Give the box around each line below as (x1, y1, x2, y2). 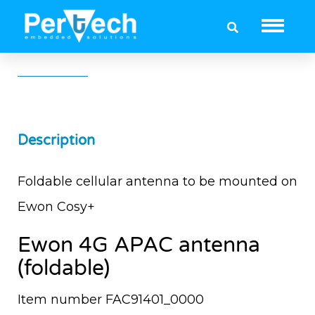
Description (18, 132, 95, 150)
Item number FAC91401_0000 (18, 292, 204, 308)
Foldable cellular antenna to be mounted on (18, 174, 297, 190)
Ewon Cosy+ (18, 199, 95, 215)
